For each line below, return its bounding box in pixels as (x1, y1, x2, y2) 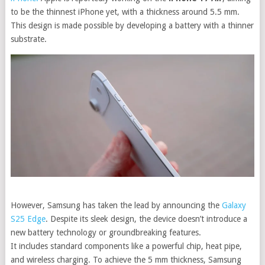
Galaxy (221, 200, 246, 210)
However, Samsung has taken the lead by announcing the (10, 200, 222, 210)
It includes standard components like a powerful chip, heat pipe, (10, 241, 242, 251)
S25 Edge (10, 214, 46, 224)
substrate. (10, 34, 47, 44)
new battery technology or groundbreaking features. (10, 227, 201, 237)
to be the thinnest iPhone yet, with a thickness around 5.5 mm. (10, 7, 240, 17)
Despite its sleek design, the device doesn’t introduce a (50, 214, 247, 224)
